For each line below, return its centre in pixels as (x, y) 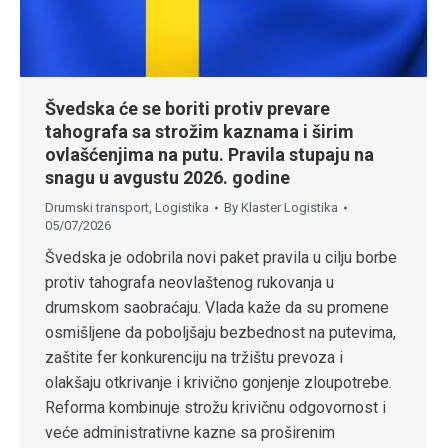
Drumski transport (97, 207)
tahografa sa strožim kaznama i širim (199, 131)
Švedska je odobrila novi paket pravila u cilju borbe (221, 257)
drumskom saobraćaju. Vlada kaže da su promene (217, 307)
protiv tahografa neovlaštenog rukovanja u (189, 282)
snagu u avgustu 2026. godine (167, 177)
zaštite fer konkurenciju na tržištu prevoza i (194, 357)
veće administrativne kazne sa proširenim (190, 432)
